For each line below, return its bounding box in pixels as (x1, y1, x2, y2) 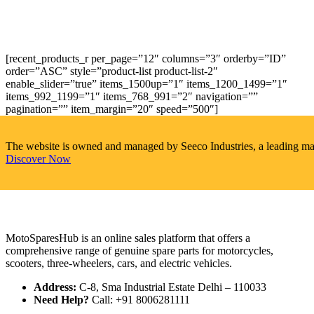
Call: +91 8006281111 (89, 293, 190, 306)
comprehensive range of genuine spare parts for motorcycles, (6, 244, 273, 257)
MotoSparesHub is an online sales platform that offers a (6, 231, 250, 244)
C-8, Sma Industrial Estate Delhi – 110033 (76, 280, 266, 293)
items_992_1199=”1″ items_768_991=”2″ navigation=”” (6, 90, 258, 102)
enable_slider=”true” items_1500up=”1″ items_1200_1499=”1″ (6, 77, 287, 90)
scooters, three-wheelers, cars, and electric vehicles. (6, 257, 232, 269)
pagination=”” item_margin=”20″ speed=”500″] (6, 102, 218, 115)
